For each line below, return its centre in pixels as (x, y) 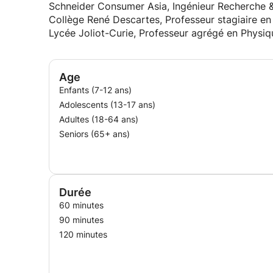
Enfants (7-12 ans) (95, 90)
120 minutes (83, 234)
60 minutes (81, 205)
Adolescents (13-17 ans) (107, 105)
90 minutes (81, 220)
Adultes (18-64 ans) (99, 119)
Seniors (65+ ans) (94, 134)
